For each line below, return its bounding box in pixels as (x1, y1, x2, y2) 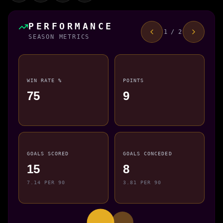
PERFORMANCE (28, 20, 113, 31)
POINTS (123, 77, 144, 84)
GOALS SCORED (27, 150, 69, 157)
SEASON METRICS (28, 33, 90, 40)
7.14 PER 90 (27, 179, 66, 185)
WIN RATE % (27, 77, 62, 84)
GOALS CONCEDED (123, 150, 172, 157)
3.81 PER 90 (123, 179, 162, 185)
